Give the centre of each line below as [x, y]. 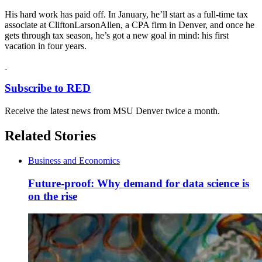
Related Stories [50, 135]
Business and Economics [74, 160]
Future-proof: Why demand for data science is [139, 183]
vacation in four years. [46, 46]
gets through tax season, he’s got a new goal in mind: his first [117, 35]
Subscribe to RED [48, 88]
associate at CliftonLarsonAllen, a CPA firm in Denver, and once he [130, 25]
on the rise [53, 196]
